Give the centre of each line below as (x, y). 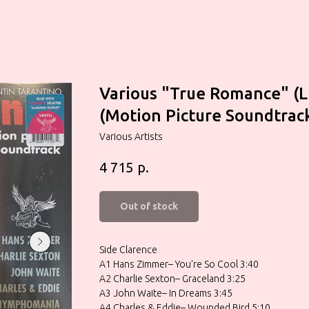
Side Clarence (128, 249)
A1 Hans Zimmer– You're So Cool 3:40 (179, 264)
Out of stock (149, 206)
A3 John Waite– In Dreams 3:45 (166, 293)
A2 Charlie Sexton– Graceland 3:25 (172, 278)
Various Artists (131, 137)
